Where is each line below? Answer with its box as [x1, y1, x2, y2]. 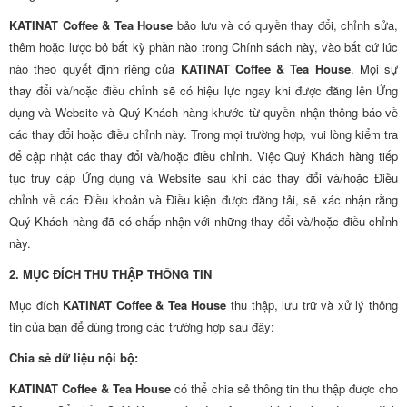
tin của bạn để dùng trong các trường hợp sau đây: [9, 318, 274, 335]
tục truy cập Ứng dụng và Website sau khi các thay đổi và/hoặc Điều [9, 169, 398, 186]
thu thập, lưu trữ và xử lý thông [226, 296, 399, 313]
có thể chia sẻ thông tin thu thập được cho [171, 380, 399, 397]
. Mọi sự [350, 60, 398, 77]
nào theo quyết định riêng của [9, 60, 181, 77]
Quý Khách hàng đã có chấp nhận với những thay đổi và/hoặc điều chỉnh [9, 213, 398, 230]
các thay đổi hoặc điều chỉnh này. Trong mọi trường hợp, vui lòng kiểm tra [9, 125, 398, 143]
